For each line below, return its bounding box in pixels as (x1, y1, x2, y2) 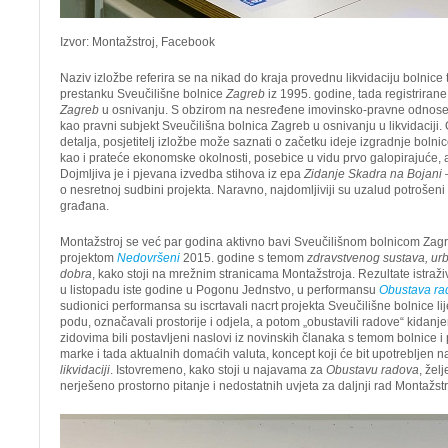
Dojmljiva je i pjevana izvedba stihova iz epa (60, 167, 304, 181)
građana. (60, 199, 109, 213)
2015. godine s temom (180, 251, 307, 265)
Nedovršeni (117, 251, 180, 265)
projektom (60, 251, 117, 265)
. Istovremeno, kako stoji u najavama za (110, 363, 326, 377)
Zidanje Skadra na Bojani (304, 167, 442, 181)
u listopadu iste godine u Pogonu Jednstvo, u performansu (60, 283, 379, 297)
